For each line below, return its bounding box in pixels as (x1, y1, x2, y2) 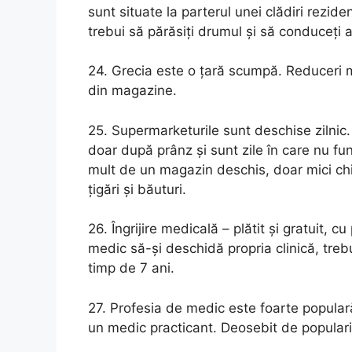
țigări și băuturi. (88, 181, 186, 197)
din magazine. (88, 82, 177, 98)
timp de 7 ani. (88, 260, 174, 276)
